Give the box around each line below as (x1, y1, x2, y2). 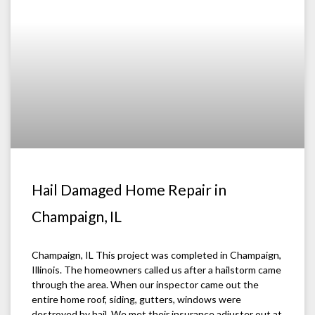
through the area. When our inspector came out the (32, 278, 259, 291)
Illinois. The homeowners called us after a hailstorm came (32, 264, 281, 276)
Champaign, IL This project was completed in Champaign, (32, 249, 281, 262)
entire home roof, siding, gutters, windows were (32, 293, 241, 306)
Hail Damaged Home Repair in (32, 181, 226, 199)
